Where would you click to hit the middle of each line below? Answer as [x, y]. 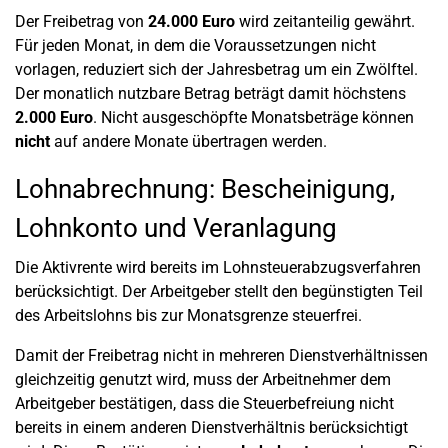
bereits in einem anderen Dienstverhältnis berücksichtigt [211, 427]
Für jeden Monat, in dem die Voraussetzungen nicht [195, 45]
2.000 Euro [54, 117]
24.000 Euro [191, 21]
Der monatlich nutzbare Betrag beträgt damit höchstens [210, 93]
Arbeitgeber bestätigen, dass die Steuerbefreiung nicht [204, 403]
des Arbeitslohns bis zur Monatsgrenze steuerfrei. [188, 315]
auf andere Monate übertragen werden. [188, 141]
